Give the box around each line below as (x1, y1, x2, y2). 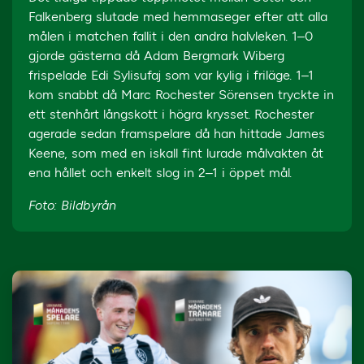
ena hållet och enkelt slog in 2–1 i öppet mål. (28, 165, 292, 180)
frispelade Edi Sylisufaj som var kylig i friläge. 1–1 (28, 67, 314, 83)
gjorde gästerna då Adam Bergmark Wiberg (28, 48, 284, 63)
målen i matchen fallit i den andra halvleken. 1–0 (28, 28, 313, 44)
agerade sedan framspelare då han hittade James (28, 126, 325, 141)
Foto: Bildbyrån (28, 197, 116, 213)
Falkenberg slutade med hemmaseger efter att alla (28, 9, 327, 24)
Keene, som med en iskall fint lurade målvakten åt (28, 145, 323, 161)
